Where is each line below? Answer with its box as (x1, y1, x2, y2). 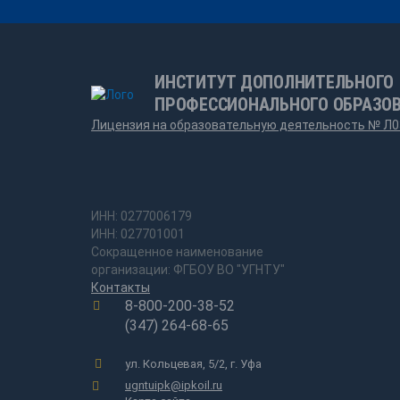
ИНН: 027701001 (91, 227, 185, 241)
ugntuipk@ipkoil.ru (125, 379, 222, 392)
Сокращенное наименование (91, 245, 263, 259)
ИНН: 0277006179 (91, 209, 192, 223)
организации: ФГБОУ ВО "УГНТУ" (91, 262, 285, 277)
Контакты (91, 280, 150, 295)
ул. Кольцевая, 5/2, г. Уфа (125, 357, 262, 371)
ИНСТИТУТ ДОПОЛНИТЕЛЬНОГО (154, 71, 394, 93)
